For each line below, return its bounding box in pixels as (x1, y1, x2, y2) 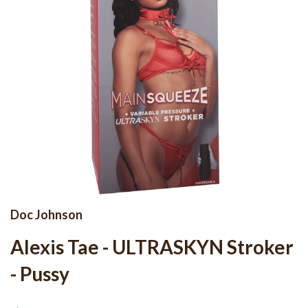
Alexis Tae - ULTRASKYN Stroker (10, 235, 294, 259)
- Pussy (10, 262, 69, 286)
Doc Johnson (10, 207, 82, 223)
